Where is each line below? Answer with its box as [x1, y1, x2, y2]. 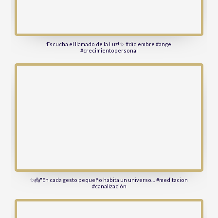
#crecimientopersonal [80, 47, 138, 54]
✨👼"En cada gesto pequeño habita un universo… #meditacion [30, 176, 188, 183]
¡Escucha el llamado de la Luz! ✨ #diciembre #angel [45, 41, 173, 48]
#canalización [91, 182, 127, 189]
